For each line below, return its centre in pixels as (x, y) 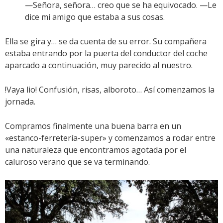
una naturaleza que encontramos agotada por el (96, 150)
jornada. (20, 101)
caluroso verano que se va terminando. (77, 162)
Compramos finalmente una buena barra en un (93, 126)
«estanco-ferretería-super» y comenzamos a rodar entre (110, 138)
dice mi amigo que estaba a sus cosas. (95, 17)
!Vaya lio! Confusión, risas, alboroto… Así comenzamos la (110, 89)
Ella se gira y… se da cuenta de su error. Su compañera (106, 41)
